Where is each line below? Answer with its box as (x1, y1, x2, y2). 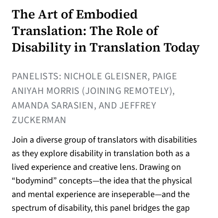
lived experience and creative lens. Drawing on (12, 161, 181, 173)
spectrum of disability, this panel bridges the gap (12, 201, 190, 214)
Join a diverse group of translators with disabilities (12, 133, 197, 146)
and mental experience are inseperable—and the (12, 188, 190, 200)
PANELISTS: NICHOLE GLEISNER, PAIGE (12, 69, 177, 83)
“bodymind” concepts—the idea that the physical (12, 174, 192, 187)
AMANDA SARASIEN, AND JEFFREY (12, 98, 156, 112)
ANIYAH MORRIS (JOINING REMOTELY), (12, 84, 175, 98)
